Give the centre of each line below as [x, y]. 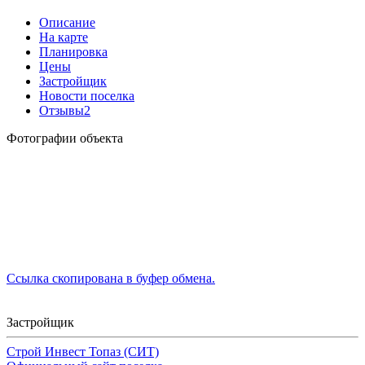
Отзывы [62, 110]
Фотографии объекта [65, 138]
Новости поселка [87, 95]
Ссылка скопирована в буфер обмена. [111, 278]
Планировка [73, 51]
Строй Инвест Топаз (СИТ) [83, 351]
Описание [67, 22]
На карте [64, 37]
